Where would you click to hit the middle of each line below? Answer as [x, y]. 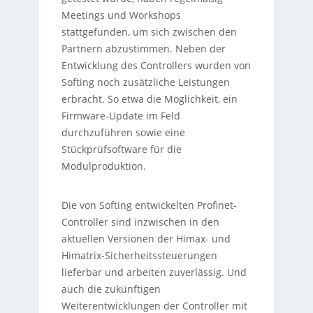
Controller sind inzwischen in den [140, 221]
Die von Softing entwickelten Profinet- [149, 205]
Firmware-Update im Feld [121, 115]
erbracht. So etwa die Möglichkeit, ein [149, 99]
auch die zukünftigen [111, 289]
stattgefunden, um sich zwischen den [149, 31]
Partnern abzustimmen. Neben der [143, 48]
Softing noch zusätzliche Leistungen [145, 82]
